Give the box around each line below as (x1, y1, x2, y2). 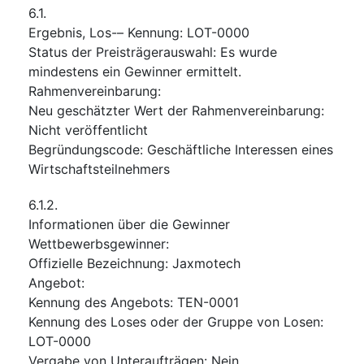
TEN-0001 (177, 293, 239, 310)
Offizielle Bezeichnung (28, 254, 165, 271)
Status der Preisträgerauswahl (28, 43, 213, 60)
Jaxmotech (172, 254, 240, 271)
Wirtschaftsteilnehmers (28, 160, 170, 177)
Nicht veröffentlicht (28, 121, 148, 138)
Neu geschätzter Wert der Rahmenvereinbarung (28, 102, 321, 119)
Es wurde (220, 43, 277, 60)
